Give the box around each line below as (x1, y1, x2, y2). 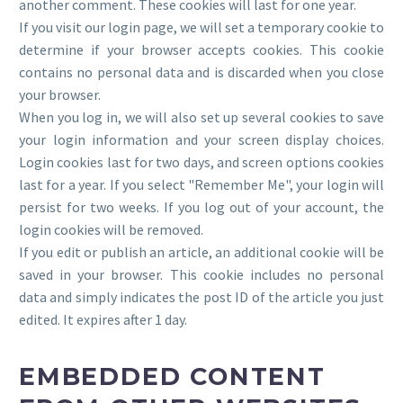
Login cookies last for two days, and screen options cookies (19, 153, 384, 172)
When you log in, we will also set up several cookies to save (19, 108, 384, 127)
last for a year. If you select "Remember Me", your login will (19, 175, 384, 194)
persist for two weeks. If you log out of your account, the (19, 198, 384, 217)
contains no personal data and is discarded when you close (19, 63, 384, 82)
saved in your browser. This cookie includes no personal (19, 265, 384, 284)
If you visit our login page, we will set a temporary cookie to (19, 18, 384, 37)
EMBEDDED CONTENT (19, 361, 326, 391)
